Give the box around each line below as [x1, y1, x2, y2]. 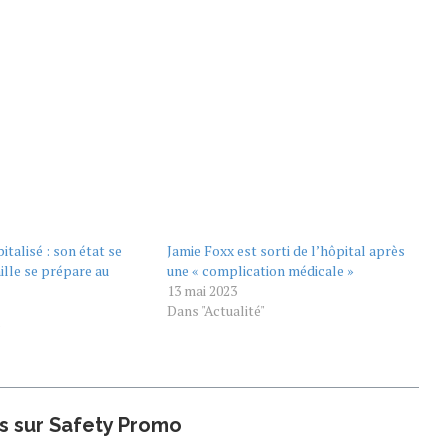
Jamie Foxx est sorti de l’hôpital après [166, 241, 405, 261]
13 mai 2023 [166, 281, 237, 301]
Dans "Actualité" [166, 301, 265, 321]
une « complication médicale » [166, 261, 354, 281]
